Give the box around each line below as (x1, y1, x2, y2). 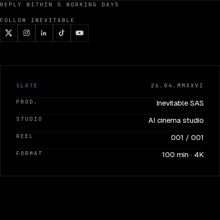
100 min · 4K (162, 149, 204, 159)
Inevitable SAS (156, 98, 204, 108)
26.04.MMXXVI (150, 82, 204, 89)
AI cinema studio (148, 115, 204, 125)
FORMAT (16, 149, 43, 157)
